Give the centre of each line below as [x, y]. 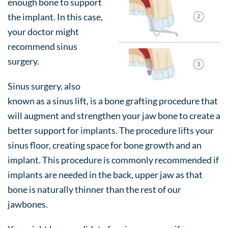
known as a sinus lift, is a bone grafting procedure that [113, 101]
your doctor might [43, 32]
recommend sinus [42, 46]
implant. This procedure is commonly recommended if [113, 160]
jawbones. [28, 204]
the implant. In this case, [55, 17]
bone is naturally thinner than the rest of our [94, 189]
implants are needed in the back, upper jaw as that [105, 175]
